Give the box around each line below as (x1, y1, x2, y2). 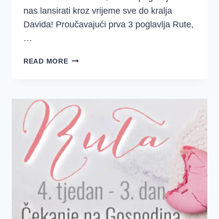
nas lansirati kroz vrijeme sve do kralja (23, 5, 172, 16)
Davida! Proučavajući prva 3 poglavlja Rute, (23, 19, 194, 29)
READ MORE (23, 57, 68, 65)
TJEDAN (67, 66, 97, 74)
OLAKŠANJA (67, 122, 113, 130)
